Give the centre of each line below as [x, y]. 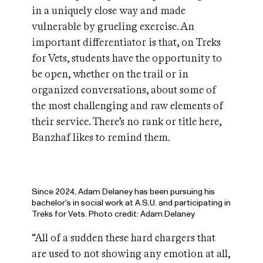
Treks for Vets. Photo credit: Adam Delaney [113, 214]
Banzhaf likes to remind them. [102, 137]
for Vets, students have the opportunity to [127, 58]
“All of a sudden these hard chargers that [124, 238]
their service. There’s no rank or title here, [127, 122]
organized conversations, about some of [124, 90]
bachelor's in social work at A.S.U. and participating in [131, 203]
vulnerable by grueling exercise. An [113, 26]
